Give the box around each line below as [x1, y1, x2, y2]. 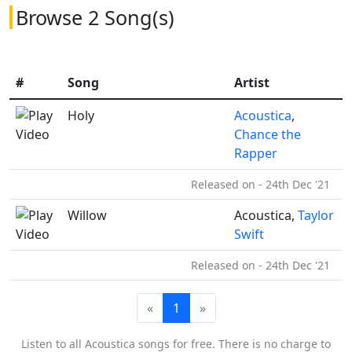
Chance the [234, 126, 301, 143]
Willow [68, 207, 107, 224]
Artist [234, 74, 269, 91]
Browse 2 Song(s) [16, 4, 174, 31]
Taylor [298, 207, 334, 224]
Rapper [234, 145, 277, 162]
